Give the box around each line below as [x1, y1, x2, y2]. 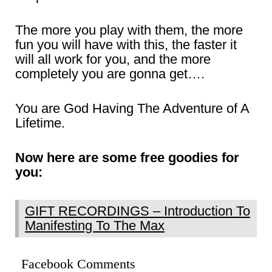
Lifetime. [15, 115, 65, 131]
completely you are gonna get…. [15, 66, 205, 81]
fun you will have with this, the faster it [15, 37, 237, 52]
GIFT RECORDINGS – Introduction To [25, 203, 250, 219]
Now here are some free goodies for [15, 150, 239, 165]
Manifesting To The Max [25, 218, 165, 233]
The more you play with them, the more [15, 22, 243, 38]
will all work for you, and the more [15, 52, 211, 67]
